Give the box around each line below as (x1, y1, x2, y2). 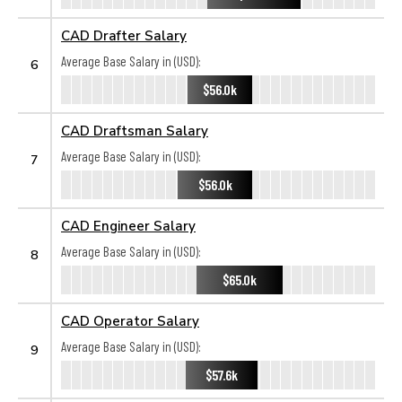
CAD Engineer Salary (61, 217, 196, 233)
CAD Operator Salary (61, 312, 199, 328)
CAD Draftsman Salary (61, 122, 208, 138)
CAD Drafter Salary (61, 27, 187, 43)
